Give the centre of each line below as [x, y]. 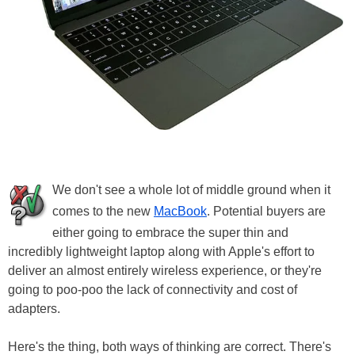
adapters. [34, 309]
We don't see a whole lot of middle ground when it [191, 190]
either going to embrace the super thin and [170, 233]
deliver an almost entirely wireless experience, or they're [165, 271]
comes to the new [103, 212]
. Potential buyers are [266, 212]
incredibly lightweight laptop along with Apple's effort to [161, 252]
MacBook [180, 212]
